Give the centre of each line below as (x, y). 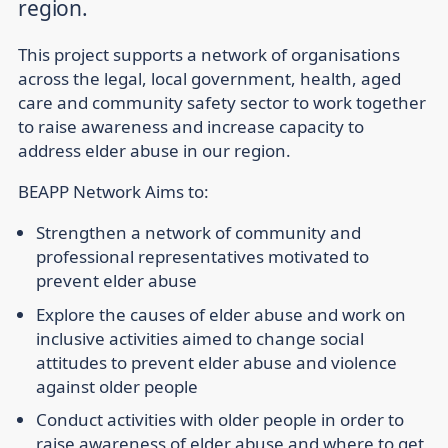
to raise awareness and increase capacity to (191, 127)
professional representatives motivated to (202, 257)
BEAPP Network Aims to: (113, 192)
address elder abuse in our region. (154, 151)
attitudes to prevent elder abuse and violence (216, 362)
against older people (117, 386)
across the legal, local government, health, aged (209, 79)
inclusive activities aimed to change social (200, 338)
